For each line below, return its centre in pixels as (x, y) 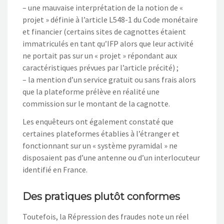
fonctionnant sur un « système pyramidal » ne (100, 146)
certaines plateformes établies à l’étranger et (101, 134)
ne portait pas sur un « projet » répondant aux (100, 56)
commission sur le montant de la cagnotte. (96, 104)
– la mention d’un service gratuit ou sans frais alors (109, 80)
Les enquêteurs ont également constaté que (98, 122)
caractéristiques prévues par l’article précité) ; (100, 68)
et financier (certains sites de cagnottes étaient (104, 32)
